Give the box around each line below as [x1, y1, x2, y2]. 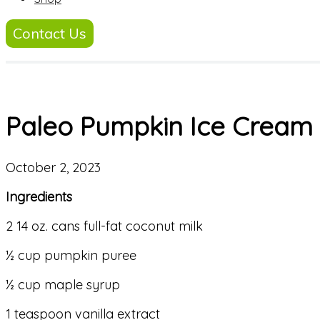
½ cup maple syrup [6, 276, 120, 294]
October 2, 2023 [6, 159, 101, 176]
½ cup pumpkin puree [6, 247, 136, 264]
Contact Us [13, 24, 86, 43]
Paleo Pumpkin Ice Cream [6, 110, 313, 143]
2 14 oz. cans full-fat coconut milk [6, 218, 203, 235]
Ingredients [6, 189, 72, 206]
